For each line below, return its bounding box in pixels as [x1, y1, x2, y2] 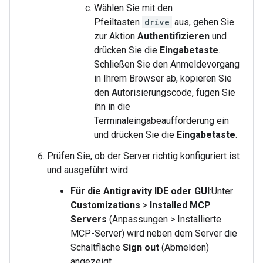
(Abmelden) [159, 242, 209, 253]
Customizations [70, 200, 140, 211]
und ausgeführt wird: [47, 164, 130, 176]
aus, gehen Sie [172, 16, 234, 28]
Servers [70, 214, 107, 225]
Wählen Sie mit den [94, 2, 173, 14]
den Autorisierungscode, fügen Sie [94, 87, 235, 98]
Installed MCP [150, 200, 211, 211]
